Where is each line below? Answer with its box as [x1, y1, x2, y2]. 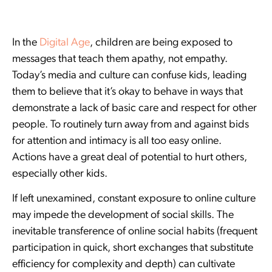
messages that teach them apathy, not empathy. [12, 53, 228, 65]
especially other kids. [12, 168, 107, 180]
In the [12, 36, 39, 49]
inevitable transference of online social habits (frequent [12, 226, 257, 238]
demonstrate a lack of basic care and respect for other [12, 102, 257, 114]
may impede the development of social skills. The [12, 209, 234, 222]
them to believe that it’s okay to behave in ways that [12, 86, 243, 98]
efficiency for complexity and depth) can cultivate [12, 259, 235, 271]
